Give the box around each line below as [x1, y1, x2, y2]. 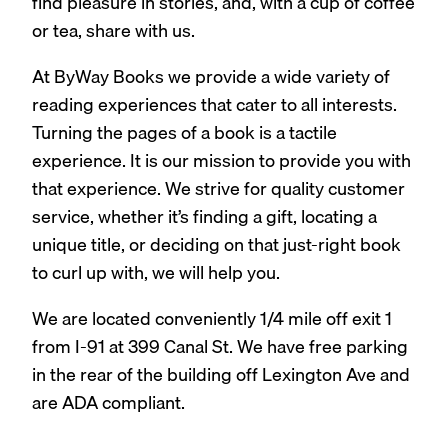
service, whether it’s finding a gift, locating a [32, 202, 377, 232]
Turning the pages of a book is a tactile [32, 118, 337, 148]
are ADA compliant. [32, 388, 185, 418]
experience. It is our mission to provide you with [32, 146, 411, 176]
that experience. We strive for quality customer [32, 174, 405, 204]
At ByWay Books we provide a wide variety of [32, 62, 390, 92]
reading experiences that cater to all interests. [32, 90, 397, 120]
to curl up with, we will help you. [32, 258, 280, 288]
